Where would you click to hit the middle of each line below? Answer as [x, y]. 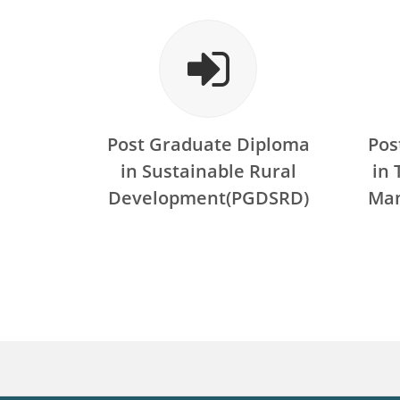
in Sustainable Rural [208, 171]
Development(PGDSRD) [208, 198]
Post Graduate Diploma [208, 144]
